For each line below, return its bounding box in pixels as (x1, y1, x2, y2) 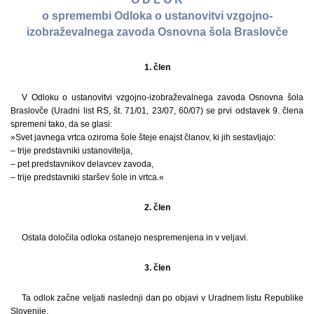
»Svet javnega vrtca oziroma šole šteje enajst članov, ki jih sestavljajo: (11, 132, 275, 142)
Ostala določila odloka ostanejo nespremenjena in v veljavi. (22, 232, 248, 243)
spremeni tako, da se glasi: (11, 118, 112, 129)
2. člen (144, 202, 170, 212)
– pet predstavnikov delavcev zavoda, (11, 158, 153, 169)
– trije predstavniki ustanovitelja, (11, 145, 132, 156)
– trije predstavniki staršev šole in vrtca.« (11, 172, 164, 182)
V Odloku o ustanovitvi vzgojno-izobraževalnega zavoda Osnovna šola (22, 92, 303, 102)
